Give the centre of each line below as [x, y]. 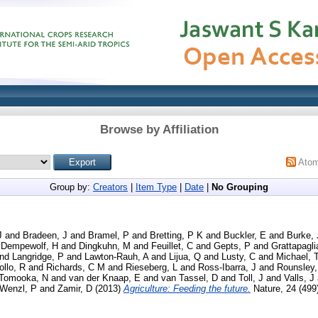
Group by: [71, 187]
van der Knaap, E [105, 278]
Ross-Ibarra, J [227, 267]
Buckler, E [245, 235]
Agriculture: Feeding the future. [187, 288]
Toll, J [251, 278]
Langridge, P [38, 256]
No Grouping [240, 187]
